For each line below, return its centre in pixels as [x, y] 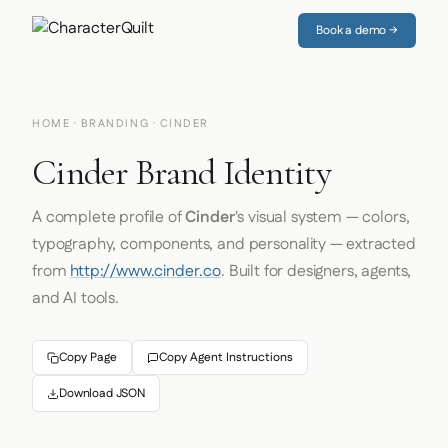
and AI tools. [75, 298]
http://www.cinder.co [146, 271]
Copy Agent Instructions [226, 357]
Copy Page [88, 357]
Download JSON [102, 393]
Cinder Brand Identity [181, 172]
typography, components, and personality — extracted [224, 244]
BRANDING [115, 124]
